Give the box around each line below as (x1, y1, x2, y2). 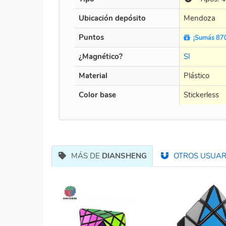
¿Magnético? (79, 51, 123, 62)
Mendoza (184, 13, 215, 23)
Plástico (184, 70, 209, 81)
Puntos (79, 32, 104, 42)
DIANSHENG (101, 150, 147, 161)
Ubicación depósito (79, 13, 146, 23)
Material (79, 70, 107, 81)
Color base (79, 89, 116, 100)
